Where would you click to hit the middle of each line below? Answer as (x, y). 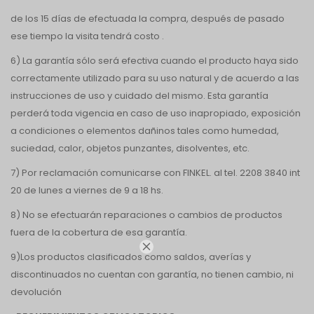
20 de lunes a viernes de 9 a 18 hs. (88, 190)
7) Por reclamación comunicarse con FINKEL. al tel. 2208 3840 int (155, 173)
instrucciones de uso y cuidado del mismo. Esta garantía (139, 96)
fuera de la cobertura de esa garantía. (99, 232)
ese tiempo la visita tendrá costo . (87, 36)
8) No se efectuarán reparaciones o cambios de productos (146, 215)
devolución (37, 292)
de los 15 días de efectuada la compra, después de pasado (148, 19)
